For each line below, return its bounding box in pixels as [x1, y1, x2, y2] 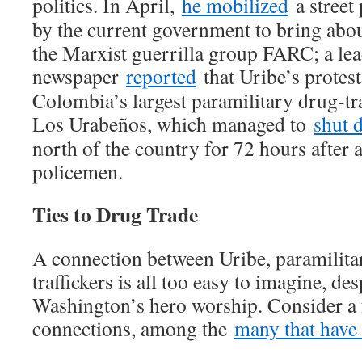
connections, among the [32, 314, 234, 343]
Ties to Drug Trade [32, 199, 198, 230]
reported [126, 62, 196, 90]
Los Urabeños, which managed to [32, 110, 314, 138]
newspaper [32, 62, 126, 90]
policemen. [32, 158, 123, 186]
